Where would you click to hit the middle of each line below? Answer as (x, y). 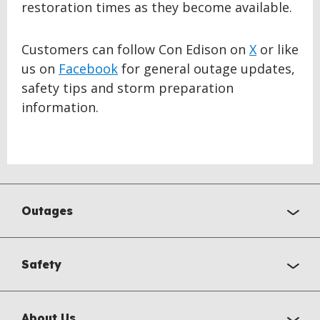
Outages (47, 211)
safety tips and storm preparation (127, 88)
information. (60, 107)
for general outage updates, (206, 69)
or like (277, 49)
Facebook (88, 69)
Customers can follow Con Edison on (135, 49)
